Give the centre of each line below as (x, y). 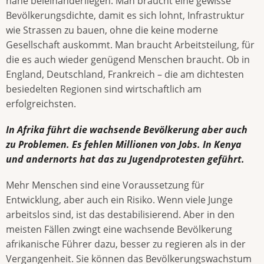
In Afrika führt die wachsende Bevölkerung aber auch (127, 130)
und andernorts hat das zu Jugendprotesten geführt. (125, 159)
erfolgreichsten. (41, 103)
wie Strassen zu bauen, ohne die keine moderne (112, 30)
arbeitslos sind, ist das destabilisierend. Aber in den (120, 215)
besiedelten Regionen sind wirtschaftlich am (104, 89)
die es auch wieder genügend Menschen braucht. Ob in (128, 59)
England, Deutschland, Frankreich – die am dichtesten (125, 74)
